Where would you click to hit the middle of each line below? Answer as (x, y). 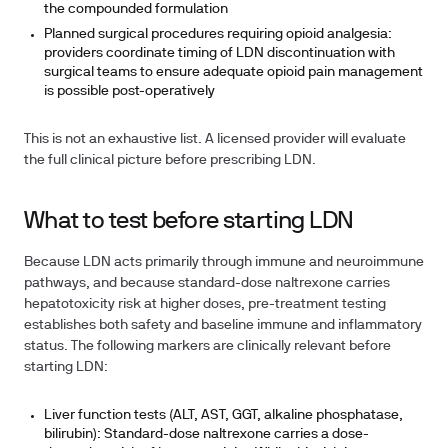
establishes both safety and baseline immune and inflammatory (223, 325)
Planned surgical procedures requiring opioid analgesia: (218, 34)
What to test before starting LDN (189, 222)
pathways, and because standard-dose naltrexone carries (207, 283)
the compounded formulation (136, 9)
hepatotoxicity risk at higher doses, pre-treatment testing (205, 304)
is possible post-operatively (129, 91)
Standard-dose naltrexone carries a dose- (235, 434)
